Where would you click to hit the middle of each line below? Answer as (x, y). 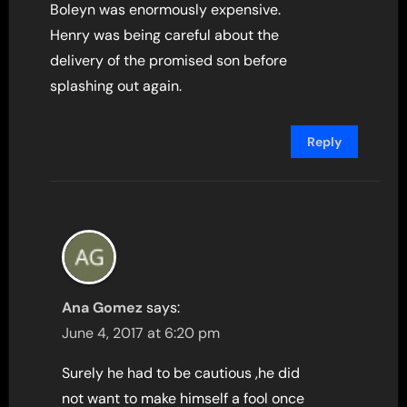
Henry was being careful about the (165, 35)
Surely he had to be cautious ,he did (181, 373)
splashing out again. (116, 86)
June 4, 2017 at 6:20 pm (141, 333)
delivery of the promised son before (169, 61)
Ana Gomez (103, 308)
